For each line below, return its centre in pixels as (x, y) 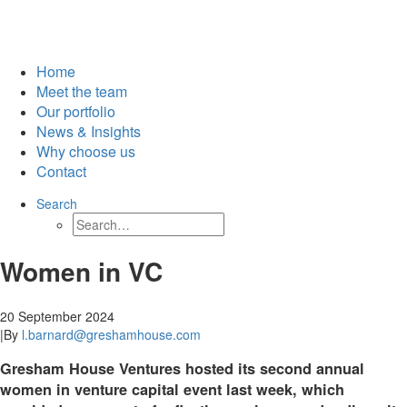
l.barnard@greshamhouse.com (111, 334)
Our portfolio (76, 111)
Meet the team (82, 91)
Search (57, 203)
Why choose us (86, 151)
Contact (61, 171)
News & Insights (89, 131)
